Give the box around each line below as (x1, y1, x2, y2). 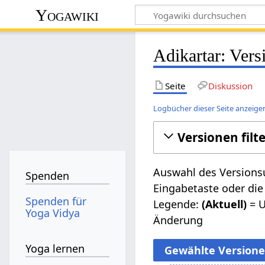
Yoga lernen (25, 241, 85, 256)
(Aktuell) (202, 196, 247, 211)
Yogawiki (35, 5, 99, 24)
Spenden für (25, 193, 87, 208)
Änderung (153, 212, 203, 227)
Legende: (153, 196, 202, 211)
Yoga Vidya (25, 205, 80, 220)
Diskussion (208, 79, 253, 92)
